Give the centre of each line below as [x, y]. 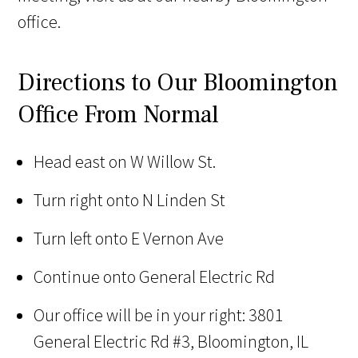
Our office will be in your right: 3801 [159, 315]
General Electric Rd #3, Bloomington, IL [171, 342]
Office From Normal [119, 115]
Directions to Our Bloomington [178, 83]
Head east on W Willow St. [125, 162]
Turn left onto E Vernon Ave [129, 239]
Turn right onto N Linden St [130, 200]
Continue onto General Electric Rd [155, 277]
